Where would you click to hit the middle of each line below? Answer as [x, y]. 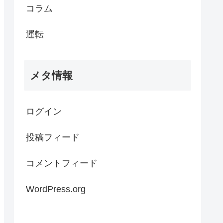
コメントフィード [62, 163]
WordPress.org [56, 189]
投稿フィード [53, 137]
